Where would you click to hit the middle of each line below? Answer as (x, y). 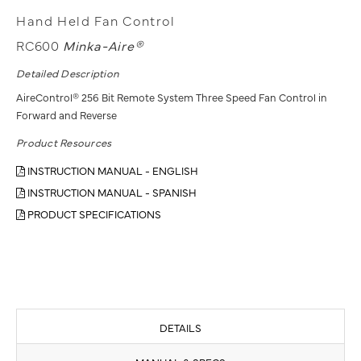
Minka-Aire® (103, 45)
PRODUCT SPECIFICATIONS (93, 213)
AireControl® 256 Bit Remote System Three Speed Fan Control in (172, 96)
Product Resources (64, 141)
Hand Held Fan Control (96, 20)
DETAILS (180, 327)
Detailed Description (68, 72)
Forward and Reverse (66, 114)
